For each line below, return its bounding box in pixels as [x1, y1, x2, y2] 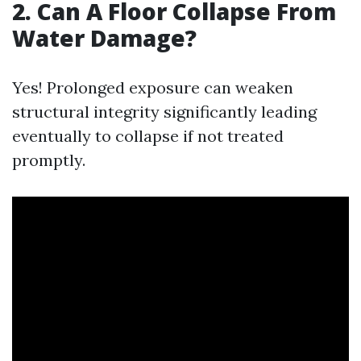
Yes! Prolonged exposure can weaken [12, 77, 293, 98]
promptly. [12, 150, 85, 170]
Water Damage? [12, 23, 197, 53]
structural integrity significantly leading [12, 102, 317, 122]
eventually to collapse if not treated [12, 126, 284, 146]
